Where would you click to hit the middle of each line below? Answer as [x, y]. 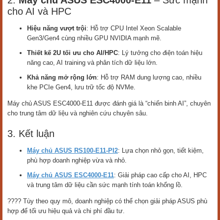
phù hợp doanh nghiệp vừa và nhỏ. [77, 160]
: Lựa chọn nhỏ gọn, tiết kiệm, [161, 151]
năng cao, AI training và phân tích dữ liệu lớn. [92, 63]
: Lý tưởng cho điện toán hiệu [160, 53]
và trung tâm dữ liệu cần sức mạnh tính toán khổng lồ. [105, 185]
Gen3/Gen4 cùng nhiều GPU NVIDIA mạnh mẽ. [94, 38]
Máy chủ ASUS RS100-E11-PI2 [72, 151]
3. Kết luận [31, 134]
